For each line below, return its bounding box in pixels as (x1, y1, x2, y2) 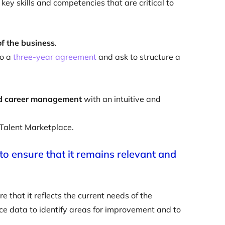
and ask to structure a (96, 52, 180, 62)
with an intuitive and (82, 94, 161, 104)
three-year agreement (13, 52, 96, 62)
